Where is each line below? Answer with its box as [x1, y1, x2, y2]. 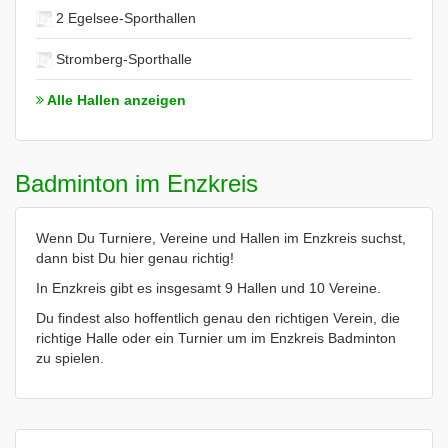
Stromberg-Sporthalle [52, 50, 192, 67]
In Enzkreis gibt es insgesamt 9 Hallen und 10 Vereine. [36, 279, 381, 296]
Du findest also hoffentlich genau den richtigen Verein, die [36, 309, 400, 326]
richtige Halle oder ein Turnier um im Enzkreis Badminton [36, 329, 396, 346]
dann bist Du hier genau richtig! [36, 249, 234, 266]
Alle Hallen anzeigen [44, 91, 186, 108]
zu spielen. [36, 349, 104, 366]
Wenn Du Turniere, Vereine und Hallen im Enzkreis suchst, [36, 229, 406, 246]
